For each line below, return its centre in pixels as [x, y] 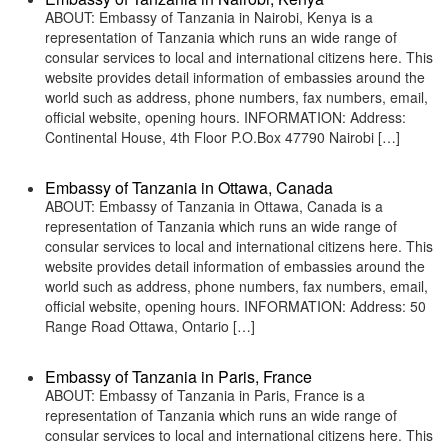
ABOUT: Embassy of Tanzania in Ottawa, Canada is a [214, 206]
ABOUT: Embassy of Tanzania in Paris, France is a [205, 395]
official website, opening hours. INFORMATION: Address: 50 [235, 306]
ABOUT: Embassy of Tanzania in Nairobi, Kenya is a [209, 17]
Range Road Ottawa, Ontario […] [150, 326]
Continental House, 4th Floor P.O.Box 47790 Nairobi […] [222, 137]
